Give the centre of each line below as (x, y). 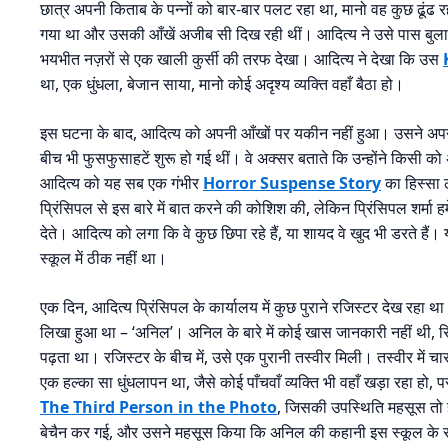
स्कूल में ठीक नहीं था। (103, 258)
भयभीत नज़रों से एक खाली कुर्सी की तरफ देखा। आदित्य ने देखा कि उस (241, 59)
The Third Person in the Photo (158, 407)
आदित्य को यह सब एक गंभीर (121, 183)
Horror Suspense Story (292, 183)
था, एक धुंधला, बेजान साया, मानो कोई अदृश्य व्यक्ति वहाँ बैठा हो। (222, 84)
